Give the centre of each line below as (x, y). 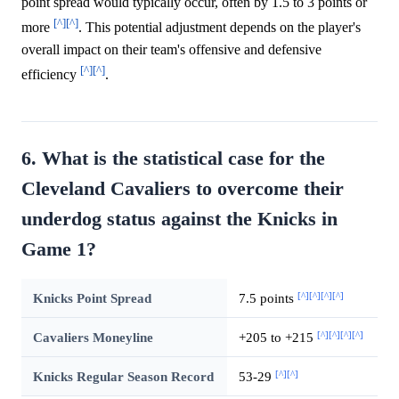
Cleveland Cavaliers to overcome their (183, 189)
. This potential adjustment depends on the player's (220, 28)
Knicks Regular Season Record (123, 377)
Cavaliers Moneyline (93, 338)
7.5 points (268, 298)
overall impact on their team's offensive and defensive (171, 50)
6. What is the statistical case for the (173, 159)
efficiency (51, 75)
